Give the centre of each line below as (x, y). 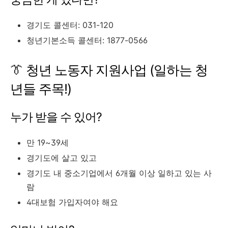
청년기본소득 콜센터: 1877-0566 (87, 40)
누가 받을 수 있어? (56, 117)
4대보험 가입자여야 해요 (72, 202)
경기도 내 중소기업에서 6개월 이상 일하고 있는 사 (119, 173)
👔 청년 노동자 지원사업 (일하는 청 (109, 70)
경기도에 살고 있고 (62, 158)
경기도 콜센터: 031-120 (70, 25)
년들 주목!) (41, 89)
